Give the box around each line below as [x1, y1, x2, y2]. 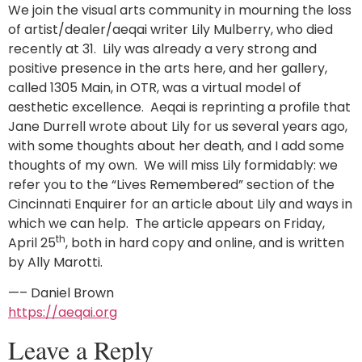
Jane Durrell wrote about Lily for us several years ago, [8, 116, 347, 136]
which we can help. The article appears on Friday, [8, 213, 325, 233]
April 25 [8, 233, 56, 252]
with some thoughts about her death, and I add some [8, 136, 344, 155]
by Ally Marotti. [8, 252, 103, 271]
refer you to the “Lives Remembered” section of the [8, 175, 335, 194]
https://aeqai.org [8, 303, 117, 322]
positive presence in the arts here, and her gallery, [8, 58, 327, 78]
